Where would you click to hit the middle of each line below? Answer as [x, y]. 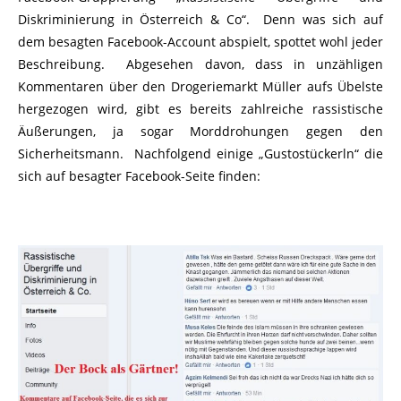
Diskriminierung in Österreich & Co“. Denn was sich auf [200, 19]
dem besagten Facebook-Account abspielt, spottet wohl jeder [200, 41]
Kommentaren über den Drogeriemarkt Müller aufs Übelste [200, 86]
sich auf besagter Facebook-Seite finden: [139, 175]
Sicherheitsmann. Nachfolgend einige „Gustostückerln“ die [200, 153]
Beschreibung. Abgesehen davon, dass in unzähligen [200, 64]
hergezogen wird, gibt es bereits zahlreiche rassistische [200, 108]
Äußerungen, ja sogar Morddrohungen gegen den [200, 131]
